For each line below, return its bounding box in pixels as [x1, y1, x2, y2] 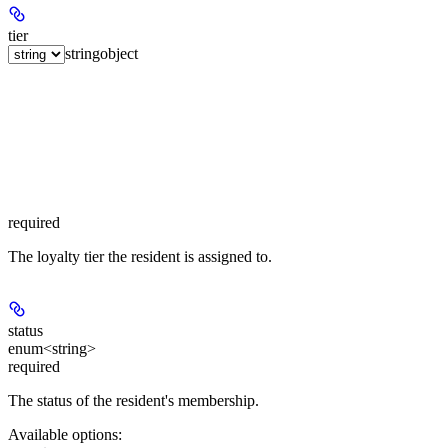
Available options [8, 425, 118, 443]
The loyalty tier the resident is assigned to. [8, 247, 272, 265]
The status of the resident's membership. [8, 391, 259, 409]
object [100, 44, 138, 62]
